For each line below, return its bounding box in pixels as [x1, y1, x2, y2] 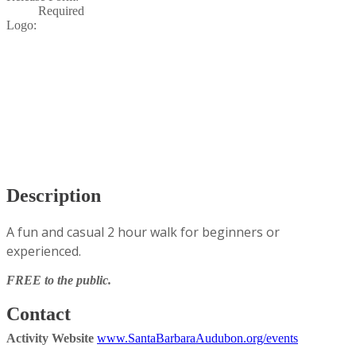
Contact [6, 304, 71, 325]
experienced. [6, 242, 91, 261]
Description [6, 185, 101, 207]
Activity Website [6, 331, 94, 346]
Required [38, 4, 84, 18]
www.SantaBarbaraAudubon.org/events [97, 331, 298, 346]
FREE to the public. [6, 273, 111, 288]
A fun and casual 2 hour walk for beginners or [6, 223, 280, 242]
